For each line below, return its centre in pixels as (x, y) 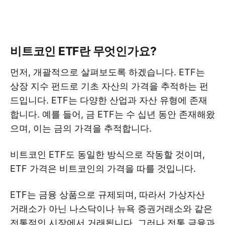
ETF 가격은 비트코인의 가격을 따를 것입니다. (103, 168)
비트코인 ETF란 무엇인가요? (83, 51)
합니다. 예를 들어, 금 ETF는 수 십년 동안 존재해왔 (113, 114)
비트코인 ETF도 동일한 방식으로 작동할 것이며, (107, 154)
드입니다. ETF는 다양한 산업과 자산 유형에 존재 (109, 100)
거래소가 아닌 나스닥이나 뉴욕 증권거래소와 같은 (111, 208)
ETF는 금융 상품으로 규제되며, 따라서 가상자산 (107, 194)
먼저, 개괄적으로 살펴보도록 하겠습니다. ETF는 (107, 72)
